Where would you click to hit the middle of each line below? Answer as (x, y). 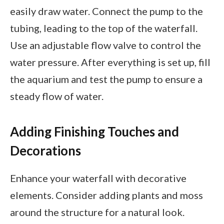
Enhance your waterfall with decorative (98, 178)
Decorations (45, 150)
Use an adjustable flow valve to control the (105, 45)
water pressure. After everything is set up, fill (110, 62)
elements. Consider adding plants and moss (106, 195)
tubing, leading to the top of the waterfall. (104, 28)
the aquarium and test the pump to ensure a (106, 79)
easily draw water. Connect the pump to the (106, 11)
